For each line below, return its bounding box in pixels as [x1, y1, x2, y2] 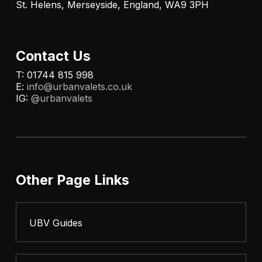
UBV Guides [29, 216, 82, 229]
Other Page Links [15, 171, 129, 189]
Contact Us [15, 47, 91, 65]
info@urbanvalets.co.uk [26, 81, 132, 93]
